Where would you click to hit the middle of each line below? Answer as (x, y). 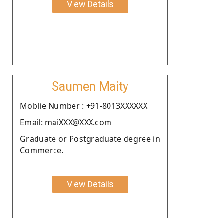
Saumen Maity (90, 86)
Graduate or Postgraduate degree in (90, 138)
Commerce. (42, 150)
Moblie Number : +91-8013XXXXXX (84, 105)
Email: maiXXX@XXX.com (66, 122)
